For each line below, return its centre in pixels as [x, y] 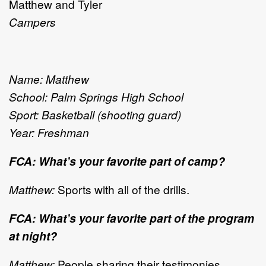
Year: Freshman [49, 132]
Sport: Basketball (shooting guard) [95, 114]
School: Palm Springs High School [96, 96]
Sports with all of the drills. [122, 189]
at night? [33, 235]
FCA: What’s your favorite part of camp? [117, 161]
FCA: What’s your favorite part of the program [132, 218]
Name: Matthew [49, 78]
